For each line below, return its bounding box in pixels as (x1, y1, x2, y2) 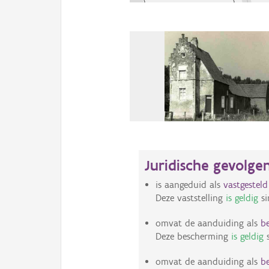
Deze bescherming (155, 231, 231, 243)
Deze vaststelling (155, 192, 226, 204)
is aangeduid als (155, 179, 223, 191)
